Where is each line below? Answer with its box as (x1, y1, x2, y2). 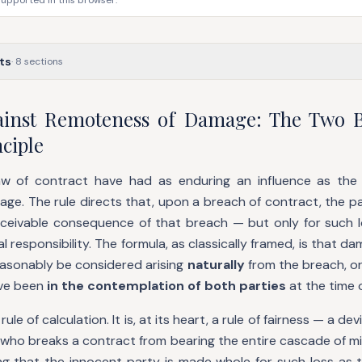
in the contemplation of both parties (47, 277, 286, 294)
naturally (187, 256, 245, 273)
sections (22, 55, 63, 68)
